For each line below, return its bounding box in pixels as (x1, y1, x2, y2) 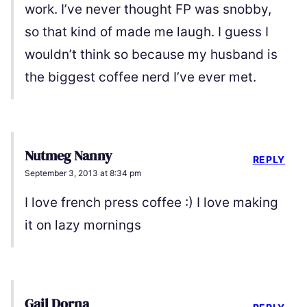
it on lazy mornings (25, 217, 141, 233)
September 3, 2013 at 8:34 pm (25, 167, 141, 178)
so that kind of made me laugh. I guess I (25, 23, 269, 40)
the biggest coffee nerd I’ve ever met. (25, 69, 256, 85)
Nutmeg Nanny (25, 145, 112, 165)
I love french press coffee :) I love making (25, 194, 278, 210)
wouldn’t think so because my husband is (25, 46, 278, 62)
